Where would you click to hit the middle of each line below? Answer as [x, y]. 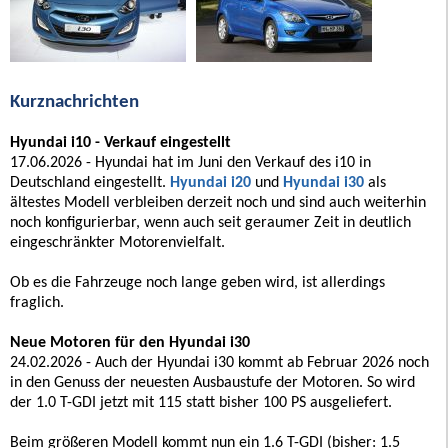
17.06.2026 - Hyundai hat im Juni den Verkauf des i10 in [190, 162]
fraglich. [37, 302]
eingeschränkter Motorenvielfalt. [117, 242]
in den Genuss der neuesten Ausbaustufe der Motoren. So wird [212, 382]
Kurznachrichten [74, 102]
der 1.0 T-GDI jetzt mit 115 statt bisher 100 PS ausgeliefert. [201, 402]
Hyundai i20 [210, 182]
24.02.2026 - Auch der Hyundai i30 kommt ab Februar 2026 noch [219, 362]
